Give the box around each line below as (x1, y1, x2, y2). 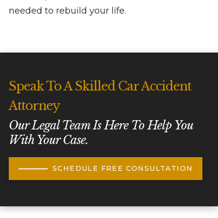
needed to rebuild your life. (8, 5, 126, 16)
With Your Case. (8, 133, 88, 147)
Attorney (8, 98, 60, 114)
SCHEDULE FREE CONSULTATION (52, 164, 193, 173)
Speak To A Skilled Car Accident (8, 79, 191, 94)
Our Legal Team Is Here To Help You (8, 118, 193, 133)
